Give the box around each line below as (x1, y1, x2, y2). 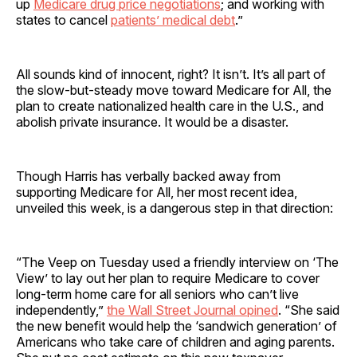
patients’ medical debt (111, 11, 235, 28)
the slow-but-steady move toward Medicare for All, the (16, 81, 331, 98)
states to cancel (16, 11, 111, 28)
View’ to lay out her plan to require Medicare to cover (16, 269, 320, 286)
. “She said (278, 301, 339, 318)
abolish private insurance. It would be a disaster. (16, 113, 288, 130)
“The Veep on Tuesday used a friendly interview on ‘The (16, 253, 339, 270)
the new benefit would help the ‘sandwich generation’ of (16, 317, 337, 334)
